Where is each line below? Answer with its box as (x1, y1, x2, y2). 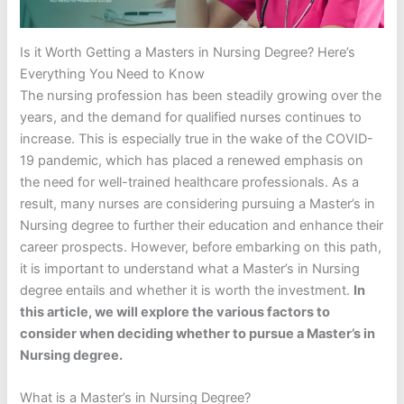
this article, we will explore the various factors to (20, 303, 331, 320)
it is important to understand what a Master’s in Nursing (20, 260, 361, 277)
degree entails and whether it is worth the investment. (20, 281, 354, 298)
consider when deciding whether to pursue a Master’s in (20, 325, 376, 342)
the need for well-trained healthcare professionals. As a (20, 173, 360, 190)
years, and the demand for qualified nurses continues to (20, 108, 363, 125)
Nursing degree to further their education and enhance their (20, 216, 384, 234)
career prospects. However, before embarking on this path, (20, 238, 382, 255)
